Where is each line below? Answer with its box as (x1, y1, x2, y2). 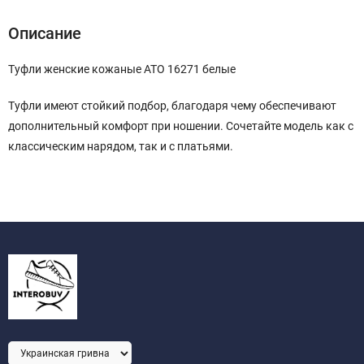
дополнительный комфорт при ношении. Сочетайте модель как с (8, 119, 353, 132)
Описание (8, 24, 81, 43)
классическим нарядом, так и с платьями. (8, 140, 233, 153)
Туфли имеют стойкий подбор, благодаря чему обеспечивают (8, 99, 336, 112)
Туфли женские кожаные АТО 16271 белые (8, 63, 236, 76)
